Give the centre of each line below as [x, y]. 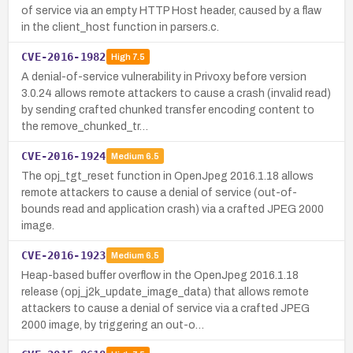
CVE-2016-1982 [64, 56]
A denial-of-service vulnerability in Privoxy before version [164, 76]
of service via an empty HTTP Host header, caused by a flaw [171, 10]
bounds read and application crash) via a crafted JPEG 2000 [173, 209]
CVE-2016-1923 [64, 255]
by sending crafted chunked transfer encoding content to [168, 110]
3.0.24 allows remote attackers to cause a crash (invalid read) [176, 93]
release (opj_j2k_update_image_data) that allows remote [165, 292]
